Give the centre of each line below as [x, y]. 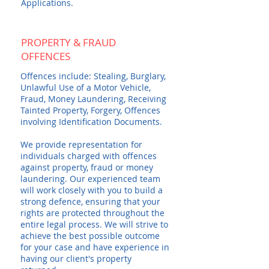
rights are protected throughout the [92, 213]
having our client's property [76, 258]
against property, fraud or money [87, 167]
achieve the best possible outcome [90, 236]
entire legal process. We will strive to [94, 224]
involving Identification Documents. [91, 122]
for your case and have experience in [95, 247]
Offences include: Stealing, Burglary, [93, 76]
